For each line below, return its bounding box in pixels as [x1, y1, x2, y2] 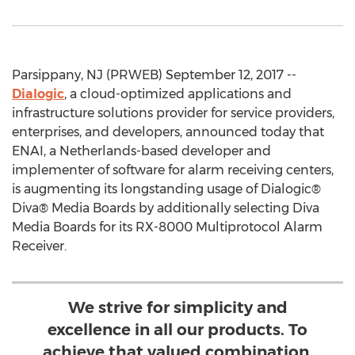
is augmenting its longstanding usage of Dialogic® [12, 181, 321, 197]
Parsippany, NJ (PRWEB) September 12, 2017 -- [12, 67, 296, 82]
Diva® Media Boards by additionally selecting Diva [12, 200, 319, 216]
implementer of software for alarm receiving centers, [12, 162, 334, 177]
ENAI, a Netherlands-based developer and [12, 143, 271, 158]
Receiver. [12, 239, 67, 254]
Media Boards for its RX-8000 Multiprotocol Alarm [12, 219, 323, 235]
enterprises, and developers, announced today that [12, 124, 324, 139]
